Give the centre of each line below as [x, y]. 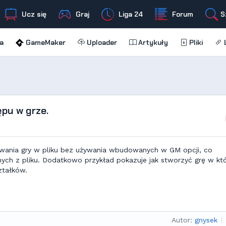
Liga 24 [129, 14]
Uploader [101, 42]
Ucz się [33, 14]
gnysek [206, 220]
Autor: [182, 220]
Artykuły [152, 42]
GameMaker [44, 42]
